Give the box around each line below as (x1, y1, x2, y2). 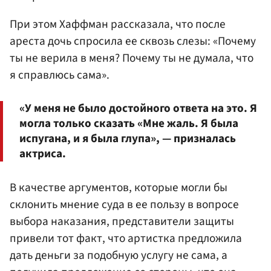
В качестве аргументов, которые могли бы (10, 179, 227, 196)
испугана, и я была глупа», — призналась (19, 130, 236, 148)
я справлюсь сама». (10, 67, 109, 84)
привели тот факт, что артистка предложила (10, 230, 242, 247)
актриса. (19, 145, 66, 163)
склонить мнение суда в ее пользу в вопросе (10, 196, 239, 213)
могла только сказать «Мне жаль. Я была (19, 115, 238, 132)
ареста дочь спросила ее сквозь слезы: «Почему (10, 33, 256, 50)
